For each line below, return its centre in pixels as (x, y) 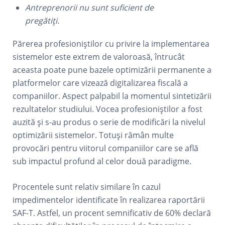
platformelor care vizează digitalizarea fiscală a (100, 83)
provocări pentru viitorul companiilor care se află (106, 148)
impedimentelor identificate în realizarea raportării (109, 200)
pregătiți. (42, 21)
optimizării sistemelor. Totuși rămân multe (93, 135)
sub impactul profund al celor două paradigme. (102, 161)
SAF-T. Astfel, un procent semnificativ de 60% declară (112, 213)
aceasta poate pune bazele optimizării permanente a (112, 70)
